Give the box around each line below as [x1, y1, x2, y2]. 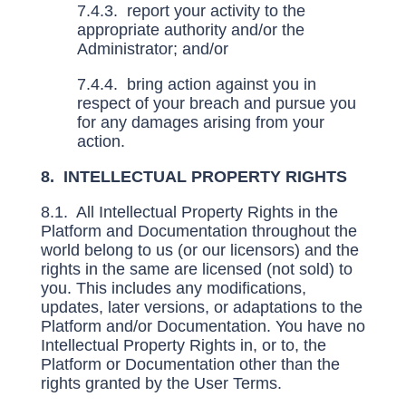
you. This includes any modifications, [40, 279, 306, 297]
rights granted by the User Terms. [40, 374, 282, 392]
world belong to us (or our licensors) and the [40, 241, 359, 259]
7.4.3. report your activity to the [76, 2, 305, 20]
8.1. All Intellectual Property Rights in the [40, 203, 338, 221]
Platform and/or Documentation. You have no [40, 317, 365, 335]
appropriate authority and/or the [76, 21, 304, 39]
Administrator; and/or [76, 40, 228, 58]
